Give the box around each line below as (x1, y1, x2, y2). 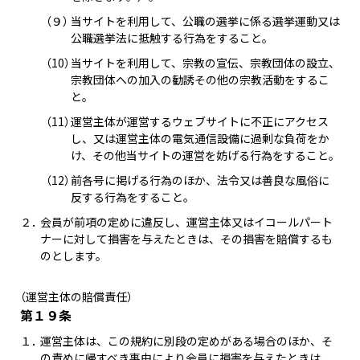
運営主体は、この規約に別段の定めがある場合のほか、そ (39, 333, 333, 349)
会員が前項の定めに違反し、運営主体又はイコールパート (39, 214, 333, 230)
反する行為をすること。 (71, 189, 194, 205)
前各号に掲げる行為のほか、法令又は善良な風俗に (71, 172, 329, 188)
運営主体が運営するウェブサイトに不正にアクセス (71, 113, 329, 129)
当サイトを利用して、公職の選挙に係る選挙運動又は (71, 13, 340, 29)
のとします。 (39, 247, 107, 264)
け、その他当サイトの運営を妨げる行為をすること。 (71, 147, 340, 163)
